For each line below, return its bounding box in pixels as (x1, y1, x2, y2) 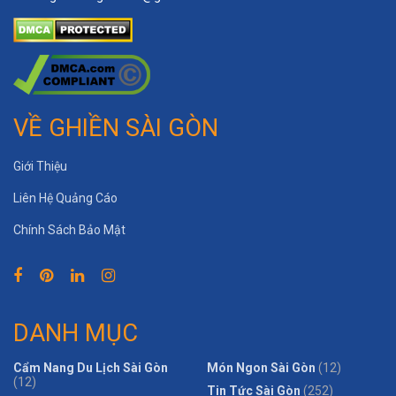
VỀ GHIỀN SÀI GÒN (13, 114, 218, 143)
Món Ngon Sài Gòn (207, 361, 316, 376)
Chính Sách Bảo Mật (13, 222, 126, 237)
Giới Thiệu (13, 158, 67, 173)
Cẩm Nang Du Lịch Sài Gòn (13, 361, 168, 376)
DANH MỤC (13, 318, 138, 347)
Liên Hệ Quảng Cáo (13, 190, 118, 205)
